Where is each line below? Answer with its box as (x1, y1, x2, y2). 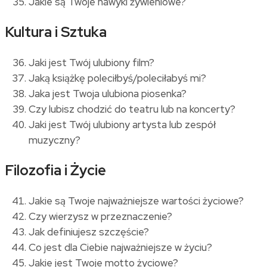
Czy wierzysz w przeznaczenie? (29, 209, 172, 223)
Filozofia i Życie (5, 160, 106, 179)
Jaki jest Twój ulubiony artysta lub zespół (29, 117, 216, 131)
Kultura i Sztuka (5, 22, 107, 41)
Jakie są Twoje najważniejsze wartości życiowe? (29, 194, 244, 207)
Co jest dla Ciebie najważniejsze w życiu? (29, 240, 212, 254)
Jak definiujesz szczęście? (29, 225, 149, 238)
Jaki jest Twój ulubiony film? (29, 55, 154, 69)
